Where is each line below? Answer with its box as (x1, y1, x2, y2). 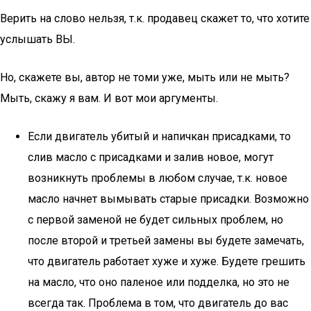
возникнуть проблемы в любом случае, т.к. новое (28, 171, 287, 185)
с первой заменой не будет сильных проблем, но (28, 213, 283, 226)
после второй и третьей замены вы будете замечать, (28, 234, 304, 247)
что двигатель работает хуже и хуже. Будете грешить (28, 255, 305, 268)
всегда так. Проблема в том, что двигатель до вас (28, 296, 288, 310)
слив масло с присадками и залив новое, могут (28, 151, 274, 164)
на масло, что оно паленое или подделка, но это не (28, 276, 289, 289)
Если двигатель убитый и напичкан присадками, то (28, 130, 291, 143)
